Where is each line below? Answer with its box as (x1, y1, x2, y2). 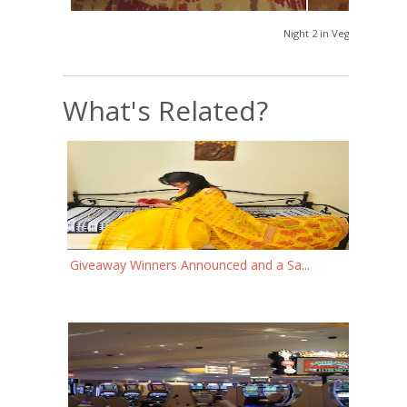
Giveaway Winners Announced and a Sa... (70, 256, 310, 273)
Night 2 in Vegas (283, 26, 360, 40)
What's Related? (63, 92, 268, 129)
